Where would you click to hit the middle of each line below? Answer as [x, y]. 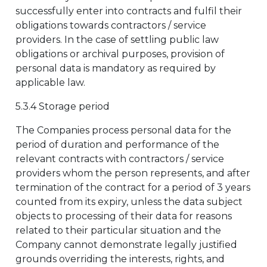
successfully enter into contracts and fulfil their [129, 11]
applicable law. [50, 83]
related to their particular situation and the [118, 230]
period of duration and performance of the [117, 145]
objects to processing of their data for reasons [124, 216]
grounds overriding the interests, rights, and [120, 259]
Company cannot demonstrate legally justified [126, 245]
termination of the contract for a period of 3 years [133, 187]
